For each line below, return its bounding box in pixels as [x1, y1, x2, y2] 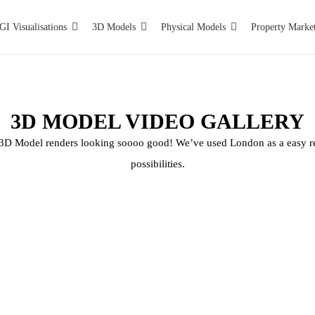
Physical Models [160, 21, 226, 32]
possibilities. [130, 158, 185, 170]
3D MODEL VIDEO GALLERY [11, 110, 304, 134]
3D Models [91, 21, 136, 32]
